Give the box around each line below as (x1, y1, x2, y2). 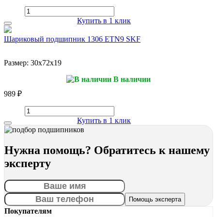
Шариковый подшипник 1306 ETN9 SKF (4, 35, 140, 43)
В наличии (111, 75, 151, 83)
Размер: (4, 59, 31, 67)
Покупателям (4, 206, 52, 215)
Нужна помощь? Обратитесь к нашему (4, 143, 210, 156)
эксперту (4, 156, 51, 170)
